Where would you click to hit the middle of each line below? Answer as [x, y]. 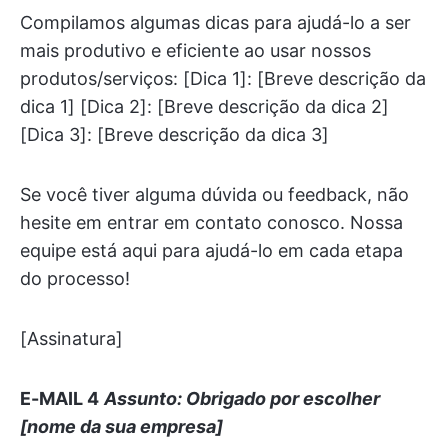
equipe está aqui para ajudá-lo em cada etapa [211, 251]
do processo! [75, 279]
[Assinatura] [71, 339]
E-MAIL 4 [59, 399]
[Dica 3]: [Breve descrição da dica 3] [174, 135]
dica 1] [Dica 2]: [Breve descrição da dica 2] [204, 107]
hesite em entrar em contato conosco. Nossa [211, 223]
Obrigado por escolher [283, 399]
